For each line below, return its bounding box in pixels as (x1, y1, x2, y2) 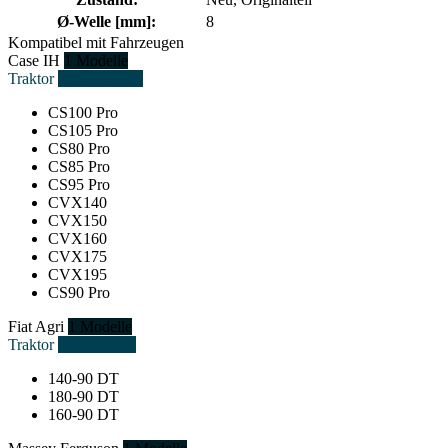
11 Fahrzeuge (58, 69, 143, 87)
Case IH (8, 51, 60, 69)
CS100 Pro (48, 103, 118, 121)
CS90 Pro (48, 283, 110, 301)
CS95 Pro (48, 175, 110, 193)
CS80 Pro (48, 139, 110, 157)
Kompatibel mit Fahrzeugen (8, 33, 184, 51)
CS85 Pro (48, 157, 110, 175)
